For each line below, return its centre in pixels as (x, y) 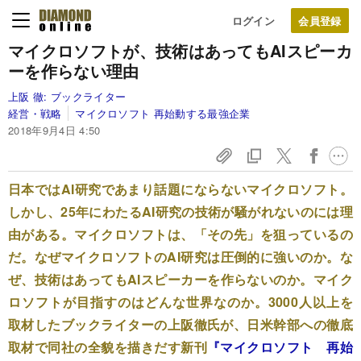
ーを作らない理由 (74, 71)
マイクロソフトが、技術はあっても (139, 50)
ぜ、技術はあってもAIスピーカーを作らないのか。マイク (180, 279)
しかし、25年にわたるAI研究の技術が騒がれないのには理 (180, 212)
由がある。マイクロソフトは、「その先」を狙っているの (180, 234)
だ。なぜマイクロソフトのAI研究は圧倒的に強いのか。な (180, 257)
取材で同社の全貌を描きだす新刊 (108, 347)
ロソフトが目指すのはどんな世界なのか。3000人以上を (180, 302)
